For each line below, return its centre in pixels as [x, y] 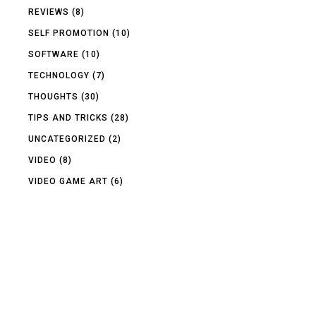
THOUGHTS [54, 96]
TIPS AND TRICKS [68, 117]
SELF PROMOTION [69, 33]
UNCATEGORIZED [67, 139]
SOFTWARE [54, 54]
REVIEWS [49, 12]
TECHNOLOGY [59, 75]
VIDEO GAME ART [68, 181]
